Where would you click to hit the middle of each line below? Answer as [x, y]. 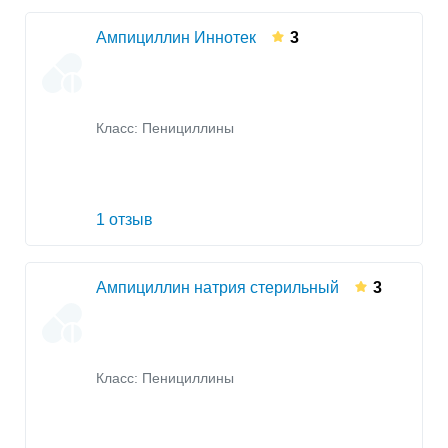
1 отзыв [124, 219]
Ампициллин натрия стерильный [217, 287]
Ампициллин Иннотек [176, 37]
